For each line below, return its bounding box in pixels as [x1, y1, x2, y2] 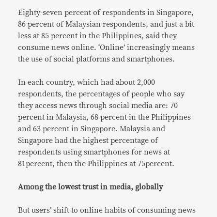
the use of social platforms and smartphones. [18, 55, 175, 63]
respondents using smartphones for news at [18, 148, 170, 156]
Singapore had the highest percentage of [18, 137, 158, 145]
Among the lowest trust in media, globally [18, 183, 163, 191]
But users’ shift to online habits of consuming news [18, 206, 196, 215]
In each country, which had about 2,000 [18, 78, 155, 87]
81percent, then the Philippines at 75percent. [18, 160, 175, 168]
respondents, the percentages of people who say [18, 90, 185, 98]
